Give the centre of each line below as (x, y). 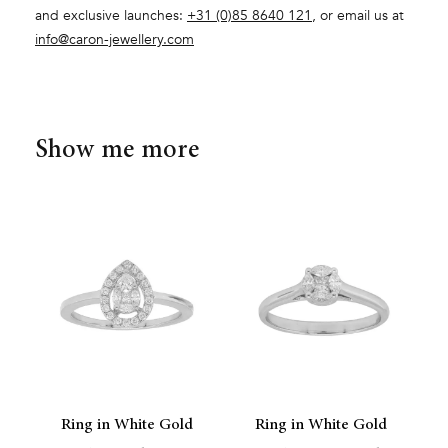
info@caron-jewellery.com (114, 40)
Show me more (117, 150)
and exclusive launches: (111, 16)
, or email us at (358, 16)
